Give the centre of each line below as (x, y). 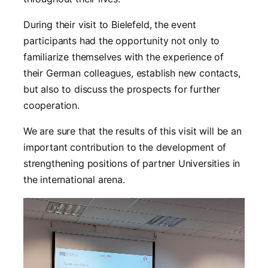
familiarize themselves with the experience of (124, 57)
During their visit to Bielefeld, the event (110, 25)
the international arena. (74, 180)
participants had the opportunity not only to (122, 41)
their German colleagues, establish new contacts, (132, 73)
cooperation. (51, 106)
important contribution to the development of (125, 147)
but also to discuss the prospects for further (122, 89)
